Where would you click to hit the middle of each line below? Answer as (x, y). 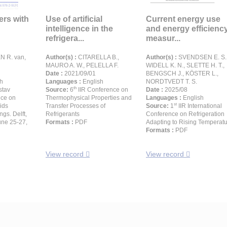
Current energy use (183, 19)
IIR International (199, 106)
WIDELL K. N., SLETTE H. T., (185, 65)
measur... (163, 38)
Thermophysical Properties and (89, 98)
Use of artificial (74, 19)
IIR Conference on (102, 90)
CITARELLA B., (98, 57)
